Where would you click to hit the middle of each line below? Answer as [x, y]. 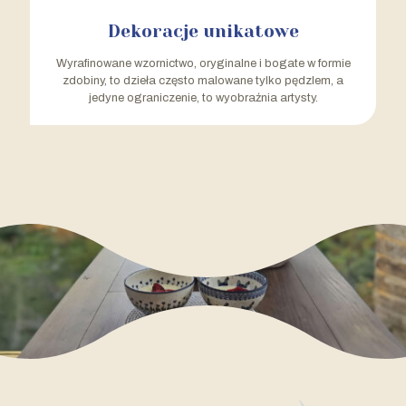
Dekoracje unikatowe [203, 32]
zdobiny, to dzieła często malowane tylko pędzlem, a [203, 81]
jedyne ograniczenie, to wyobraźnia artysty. [203, 98]
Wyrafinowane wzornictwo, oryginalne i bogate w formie [203, 64]
